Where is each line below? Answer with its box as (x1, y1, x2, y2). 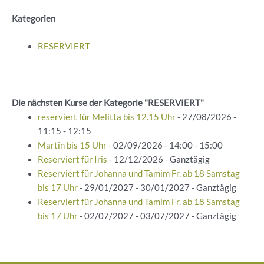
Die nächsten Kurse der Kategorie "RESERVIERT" (12, 97, 204, 108)
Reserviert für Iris (37, 154, 107, 164)
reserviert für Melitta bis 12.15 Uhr (37, 111, 176, 122)
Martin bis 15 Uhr (37, 140, 107, 150)
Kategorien (12, 13, 55, 24)
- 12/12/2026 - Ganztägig (107, 154, 210, 164)
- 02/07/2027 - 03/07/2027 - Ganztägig (77, 210, 236, 221)
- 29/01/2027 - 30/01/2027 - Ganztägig (77, 182, 236, 193)
